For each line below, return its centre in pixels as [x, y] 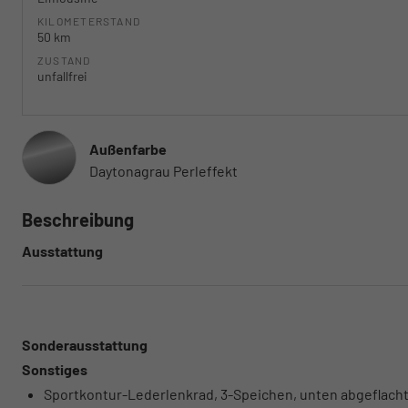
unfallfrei [62, 76]
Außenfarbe [128, 149]
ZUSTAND [64, 61]
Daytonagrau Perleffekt [163, 171]
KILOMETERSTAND [89, 21]
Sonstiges [55, 370]
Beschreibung [78, 220]
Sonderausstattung [85, 345]
